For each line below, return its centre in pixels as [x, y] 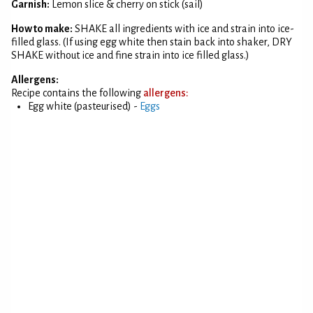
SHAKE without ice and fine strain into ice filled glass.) [130, 55]
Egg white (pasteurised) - [84, 106]
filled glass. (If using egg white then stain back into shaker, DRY [152, 42]
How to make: [42, 29]
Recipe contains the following [77, 93]
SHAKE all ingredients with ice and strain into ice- [184, 29]
